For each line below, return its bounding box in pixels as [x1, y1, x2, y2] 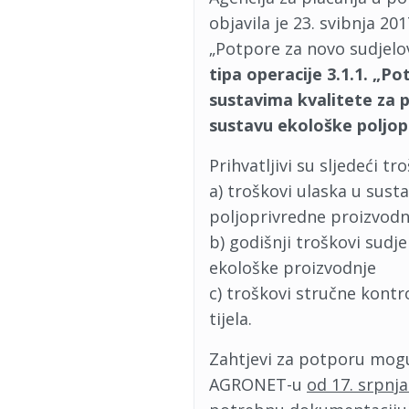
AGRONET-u [209, 373, 307, 395]
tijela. [209, 308, 252, 330]
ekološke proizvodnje [209, 257, 376, 278]
